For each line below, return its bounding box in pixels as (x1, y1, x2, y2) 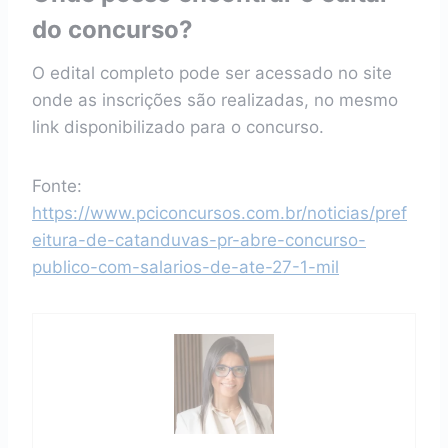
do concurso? (32, 15, 193, 44)
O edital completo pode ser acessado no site (32, 63, 392, 83)
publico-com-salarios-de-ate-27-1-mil (32, 257, 339, 277)
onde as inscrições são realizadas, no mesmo (32, 90, 398, 110)
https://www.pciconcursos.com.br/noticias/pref (32, 203, 407, 223)
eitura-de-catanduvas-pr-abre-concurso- (32, 230, 366, 250)
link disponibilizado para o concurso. (32, 117, 324, 137)
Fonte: (32, 176, 82, 196)
